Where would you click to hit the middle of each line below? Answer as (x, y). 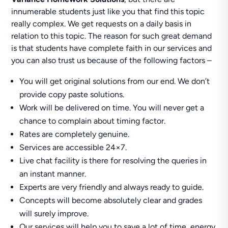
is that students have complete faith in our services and (112, 48)
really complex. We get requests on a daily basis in (102, 24)
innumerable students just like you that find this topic (108, 11)
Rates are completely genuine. (75, 134)
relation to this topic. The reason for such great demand (112, 36)
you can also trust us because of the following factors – (112, 60)
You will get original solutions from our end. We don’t (115, 81)
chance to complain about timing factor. (93, 121)
